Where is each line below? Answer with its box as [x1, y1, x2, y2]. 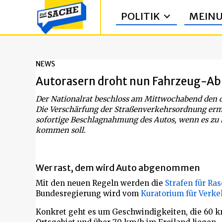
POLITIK [121, 10, 160, 23]
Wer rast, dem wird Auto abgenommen [36, 162, 200, 173]
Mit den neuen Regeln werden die [36, 178, 165, 188]
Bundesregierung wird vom [36, 189, 141, 198]
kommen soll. [36, 125, 86, 135]
